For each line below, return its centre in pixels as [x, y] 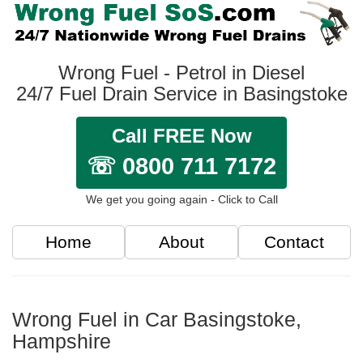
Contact [295, 242]
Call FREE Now [181, 136]
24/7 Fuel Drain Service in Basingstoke [181, 94]
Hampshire [62, 342]
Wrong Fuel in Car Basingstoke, [157, 320]
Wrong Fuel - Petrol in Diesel [181, 73]
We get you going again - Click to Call [181, 200]
